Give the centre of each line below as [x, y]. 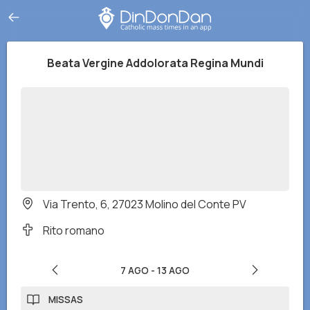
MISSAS [66, 300]
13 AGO [173, 271]
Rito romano [74, 230]
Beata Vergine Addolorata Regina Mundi [155, 63]
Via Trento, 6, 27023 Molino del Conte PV [145, 204]
